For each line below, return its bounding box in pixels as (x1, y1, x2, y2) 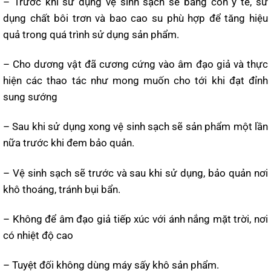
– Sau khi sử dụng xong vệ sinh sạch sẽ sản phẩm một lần (3, 120, 268, 133)
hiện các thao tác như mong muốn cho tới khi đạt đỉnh (3, 74, 268, 87)
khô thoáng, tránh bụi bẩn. (3, 183, 120, 195)
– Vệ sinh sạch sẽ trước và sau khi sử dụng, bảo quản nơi (3, 166, 268, 179)
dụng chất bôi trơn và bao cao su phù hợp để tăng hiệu (3, 11, 268, 24)
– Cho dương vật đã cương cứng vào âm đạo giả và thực (3, 58, 268, 71)
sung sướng (3, 91, 57, 103)
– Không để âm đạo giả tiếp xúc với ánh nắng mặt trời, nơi (3, 212, 268, 225)
